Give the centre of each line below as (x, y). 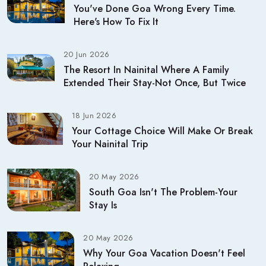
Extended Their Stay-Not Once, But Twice (155, 83)
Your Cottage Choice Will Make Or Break (162, 131)
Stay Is (103, 205)
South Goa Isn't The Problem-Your (164, 192)
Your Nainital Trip (110, 144)
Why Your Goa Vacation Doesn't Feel (164, 253)
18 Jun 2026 (94, 115)
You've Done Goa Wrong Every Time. (154, 8)
